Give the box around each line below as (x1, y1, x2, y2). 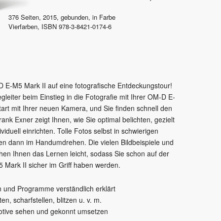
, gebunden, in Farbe (57, 12, 115, 22)
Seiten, (19, 12, 43, 22)
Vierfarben (8, 22, 37, 32)
